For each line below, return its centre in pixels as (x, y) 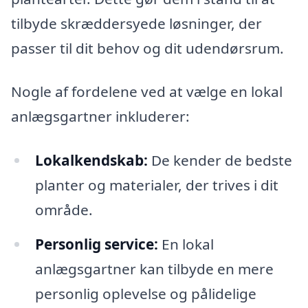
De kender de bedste (220, 161)
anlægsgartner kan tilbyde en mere (154, 268)
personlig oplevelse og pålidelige (145, 293)
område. (64, 210)
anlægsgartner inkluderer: (100, 117)
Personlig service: (96, 244)
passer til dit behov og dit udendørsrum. (147, 48)
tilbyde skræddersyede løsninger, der (136, 23)
